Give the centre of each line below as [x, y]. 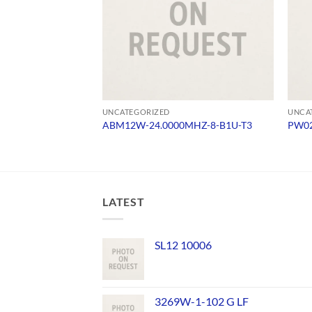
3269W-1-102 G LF [202, 301]
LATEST [124, 202]
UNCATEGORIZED [136, 111]
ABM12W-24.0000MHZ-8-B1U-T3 [177, 125]
